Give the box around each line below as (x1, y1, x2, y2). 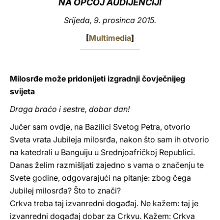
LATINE (156, 12, 181, 21)
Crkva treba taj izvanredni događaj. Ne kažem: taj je (10, 198, 198, 208)
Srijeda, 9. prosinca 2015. (64, 15, 156, 25)
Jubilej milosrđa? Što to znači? (10, 186, 121, 195)
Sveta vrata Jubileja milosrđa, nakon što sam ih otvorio (10, 135, 209, 144)
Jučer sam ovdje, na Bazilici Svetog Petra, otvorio (10, 122, 191, 132)
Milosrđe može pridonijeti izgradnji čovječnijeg (10, 74, 185, 83)
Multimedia (89, 33, 131, 43)
